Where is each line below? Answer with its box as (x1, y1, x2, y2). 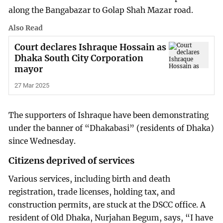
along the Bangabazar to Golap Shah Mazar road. (8, 5, 194, 15)
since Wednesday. (8, 136, 76, 146)
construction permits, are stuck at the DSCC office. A (8, 200, 206, 210)
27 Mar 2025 (14, 81, 49, 89)
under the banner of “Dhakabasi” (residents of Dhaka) (8, 123, 215, 133)
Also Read (8, 23, 43, 33)
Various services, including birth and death (8, 174, 171, 184)
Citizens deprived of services (8, 154, 135, 166)
